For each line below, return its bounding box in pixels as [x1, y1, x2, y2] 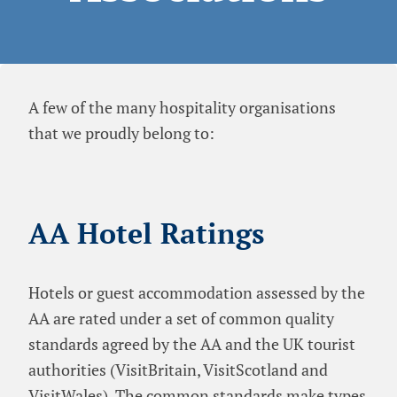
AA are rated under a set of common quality [28, 307, 334, 330]
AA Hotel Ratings [28, 214, 264, 253]
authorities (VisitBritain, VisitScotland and [28, 359, 328, 381]
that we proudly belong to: [28, 121, 214, 144]
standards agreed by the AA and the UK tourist [28, 333, 355, 355]
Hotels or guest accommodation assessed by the [28, 282, 365, 304]
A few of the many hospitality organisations [28, 96, 336, 118]
